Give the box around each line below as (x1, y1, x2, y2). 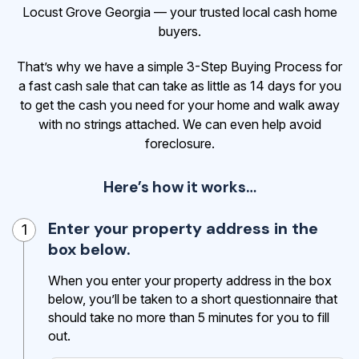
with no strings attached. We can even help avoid (38, 116, 321, 133)
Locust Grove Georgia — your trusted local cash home (22, 4, 337, 21)
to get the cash (19, 97, 110, 114)
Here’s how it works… (103, 177, 256, 198)
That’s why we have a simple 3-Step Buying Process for (17, 58, 342, 75)
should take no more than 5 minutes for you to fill (48, 309, 329, 326)
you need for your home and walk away (109, 97, 340, 114)
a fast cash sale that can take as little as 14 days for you (18, 78, 341, 95)
